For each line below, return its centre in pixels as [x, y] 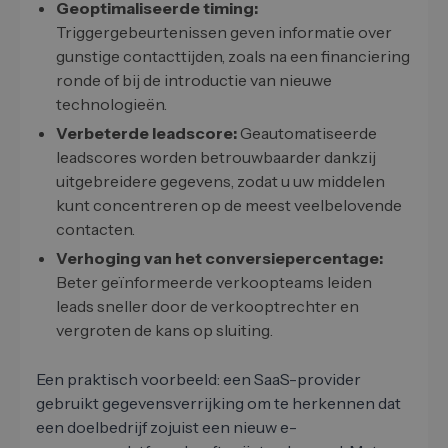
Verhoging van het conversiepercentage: [219, 258]
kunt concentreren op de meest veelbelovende [229, 205]
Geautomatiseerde [307, 133]
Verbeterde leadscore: [146, 133]
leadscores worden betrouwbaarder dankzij [216, 157]
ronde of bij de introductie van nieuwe [194, 80]
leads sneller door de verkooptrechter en [207, 306]
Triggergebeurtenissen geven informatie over [224, 32]
